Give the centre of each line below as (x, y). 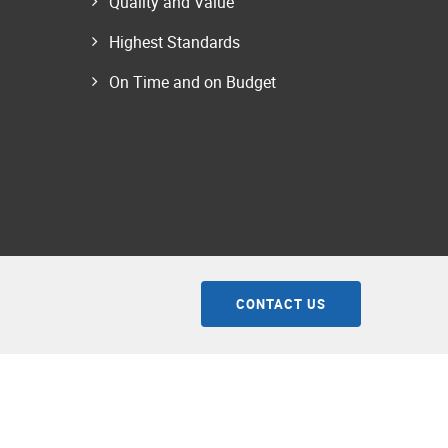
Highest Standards (174, 42)
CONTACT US (281, 304)
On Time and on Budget (192, 82)
